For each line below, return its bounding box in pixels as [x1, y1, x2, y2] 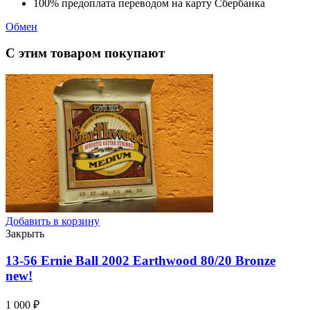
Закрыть [6, 228, 44, 240]
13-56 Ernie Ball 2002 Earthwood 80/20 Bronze [6, 253, 275, 268]
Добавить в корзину [6, 215, 100, 228]
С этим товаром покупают [6, 46, 165, 61]
